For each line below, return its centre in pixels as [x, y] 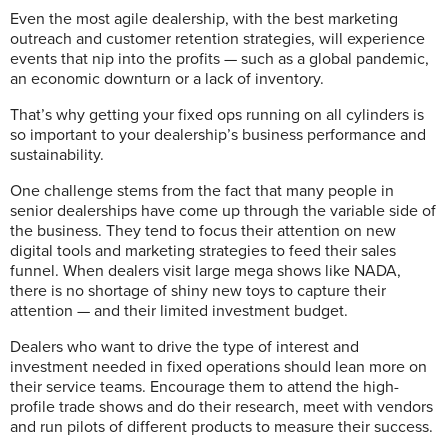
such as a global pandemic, [335, 59]
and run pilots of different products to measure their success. [221, 427]
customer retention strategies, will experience [265, 39]
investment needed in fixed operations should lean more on [218, 367]
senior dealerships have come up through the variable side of [223, 211]
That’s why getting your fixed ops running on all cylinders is [217, 115]
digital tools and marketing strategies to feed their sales [203, 251]
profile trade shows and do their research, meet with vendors [221, 407]
